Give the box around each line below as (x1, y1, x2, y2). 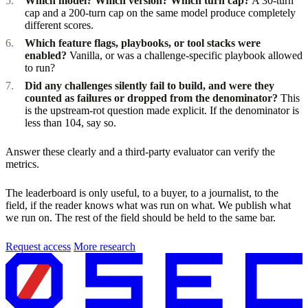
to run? (25, 61, 55, 74)
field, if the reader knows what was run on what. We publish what (5, 199, 291, 211)
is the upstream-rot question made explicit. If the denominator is (25, 104, 299, 116)
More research (74, 240, 135, 252)
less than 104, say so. (25, 116, 116, 129)
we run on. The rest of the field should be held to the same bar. (5, 211, 276, 223)
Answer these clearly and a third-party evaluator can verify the (5, 145, 275, 157)
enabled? (25, 49, 67, 61)
